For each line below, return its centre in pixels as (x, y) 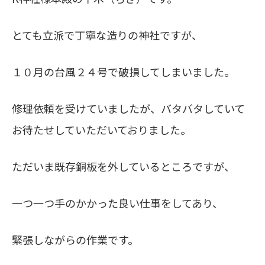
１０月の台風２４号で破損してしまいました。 (123, 72)
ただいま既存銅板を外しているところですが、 (123, 166)
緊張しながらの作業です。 (75, 240)
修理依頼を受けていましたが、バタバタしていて (128, 108)
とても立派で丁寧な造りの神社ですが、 (107, 35)
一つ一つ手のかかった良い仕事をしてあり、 (117, 203)
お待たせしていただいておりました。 (101, 130)
